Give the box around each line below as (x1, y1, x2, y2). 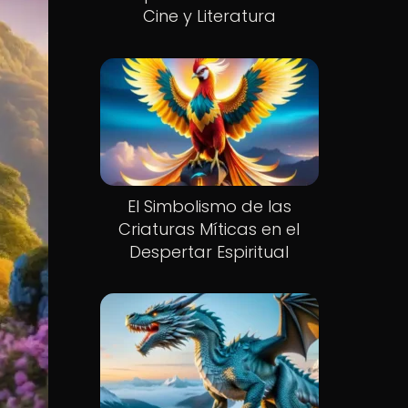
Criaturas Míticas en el (118, 217, 301, 240)
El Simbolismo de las (127, 194, 291, 218)
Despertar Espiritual (129, 240, 290, 263)
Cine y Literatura (142, 5, 276, 27)
